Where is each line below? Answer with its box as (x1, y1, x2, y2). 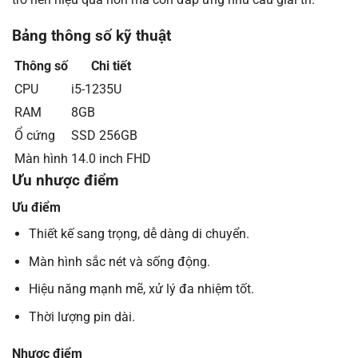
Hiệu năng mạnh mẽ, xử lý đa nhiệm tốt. (28, 281, 254, 297)
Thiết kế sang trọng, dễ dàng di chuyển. (28, 226, 249, 242)
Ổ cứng (14, 127, 55, 143)
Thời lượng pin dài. (28, 308, 135, 324)
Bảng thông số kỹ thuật (12, 26, 171, 45)
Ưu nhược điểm (12, 170, 118, 189)
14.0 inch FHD (71, 150, 151, 166)
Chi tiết (91, 58, 131, 74)
